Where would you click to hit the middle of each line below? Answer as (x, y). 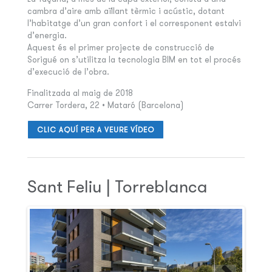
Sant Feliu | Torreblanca (117, 186)
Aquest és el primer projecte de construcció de (121, 47)
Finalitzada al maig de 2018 (80, 93)
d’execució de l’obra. (68, 71)
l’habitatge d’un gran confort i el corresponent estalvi (134, 23)
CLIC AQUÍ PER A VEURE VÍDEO (95, 129)
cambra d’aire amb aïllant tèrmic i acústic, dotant (126, 11)
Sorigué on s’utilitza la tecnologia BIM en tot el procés (134, 59)
